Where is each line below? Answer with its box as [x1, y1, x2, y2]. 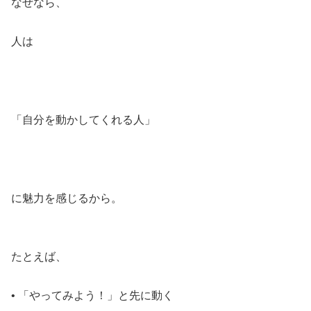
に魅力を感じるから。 [11, 192, 122, 204]
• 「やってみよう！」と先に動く [11, 289, 174, 302]
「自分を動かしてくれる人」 [11, 113, 155, 126]
